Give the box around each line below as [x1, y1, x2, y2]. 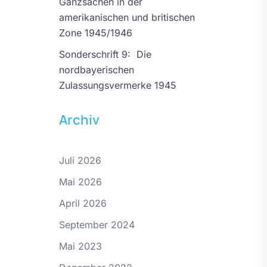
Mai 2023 [58, 240, 102, 252]
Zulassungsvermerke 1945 [58, 79, 176, 91]
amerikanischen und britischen [58, 11, 195, 23]
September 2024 [58, 218, 135, 231]
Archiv [58, 110, 100, 129]
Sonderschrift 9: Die [58, 48, 151, 60]
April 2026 [58, 197, 107, 209]
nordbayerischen [58, 63, 134, 76]
